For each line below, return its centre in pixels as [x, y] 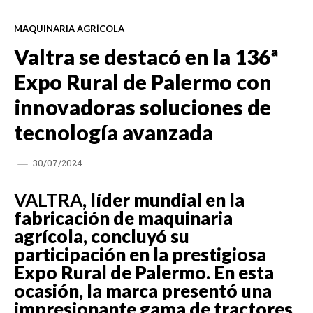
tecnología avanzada [114, 132]
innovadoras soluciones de [143, 107]
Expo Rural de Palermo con [143, 81]
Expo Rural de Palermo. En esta [144, 272]
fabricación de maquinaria [123, 218]
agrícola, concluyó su [102, 236]
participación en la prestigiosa [140, 254]
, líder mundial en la [163, 199]
